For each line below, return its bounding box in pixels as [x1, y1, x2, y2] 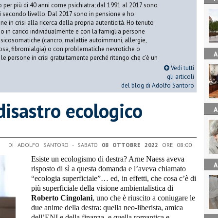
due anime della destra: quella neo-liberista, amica [31, 203, 183, 212]
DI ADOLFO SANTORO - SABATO [8, 141, 102, 148]
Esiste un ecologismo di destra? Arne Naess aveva [31, 154, 184, 163]
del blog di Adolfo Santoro [121, 81, 194, 90]
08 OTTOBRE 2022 [102, 141, 158, 148]
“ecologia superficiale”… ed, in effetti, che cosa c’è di [31, 174, 196, 182]
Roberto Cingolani [31, 193, 92, 202]
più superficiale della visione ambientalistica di [31, 183, 173, 192]
